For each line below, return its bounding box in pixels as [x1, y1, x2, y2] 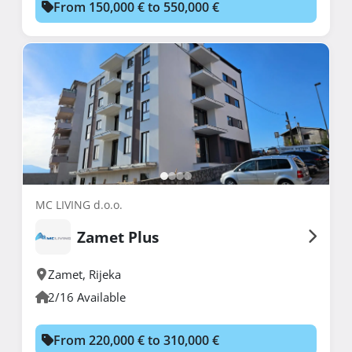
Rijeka [89, 266, 121, 282]
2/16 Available [48, 288, 126, 305]
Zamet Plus [77, 225, 159, 247]
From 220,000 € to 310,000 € [53, 331, 219, 349]
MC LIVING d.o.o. [35, 196, 123, 212]
